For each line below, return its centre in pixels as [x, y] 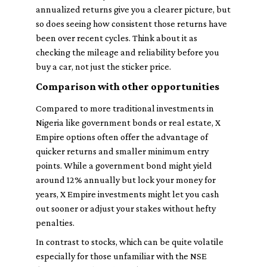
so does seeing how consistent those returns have [131, 24]
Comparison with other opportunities [128, 86]
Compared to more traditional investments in [125, 108]
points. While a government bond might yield [124, 165]
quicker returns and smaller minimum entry [122, 151]
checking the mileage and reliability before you [128, 52]
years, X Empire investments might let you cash [127, 194]
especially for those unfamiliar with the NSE [121, 256]
